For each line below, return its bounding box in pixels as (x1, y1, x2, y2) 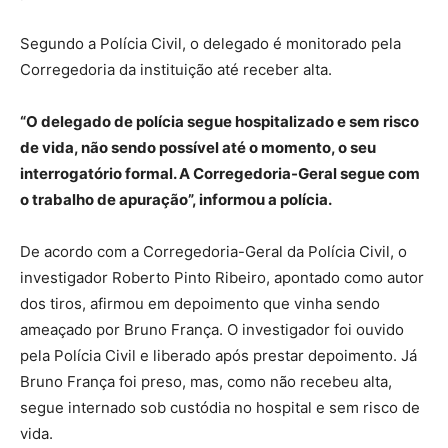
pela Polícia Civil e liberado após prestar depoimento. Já (20, 345, 417, 365)
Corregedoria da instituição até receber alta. (20, 59, 332, 79)
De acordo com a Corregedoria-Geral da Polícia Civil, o (20, 241, 407, 261)
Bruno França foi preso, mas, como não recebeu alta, (20, 371, 392, 391)
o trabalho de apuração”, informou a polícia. (20, 189, 332, 209)
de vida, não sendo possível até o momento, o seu (20, 137, 376, 157)
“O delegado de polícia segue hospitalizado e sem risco (20, 111, 419, 131)
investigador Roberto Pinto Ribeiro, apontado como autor (20, 267, 424, 287)
